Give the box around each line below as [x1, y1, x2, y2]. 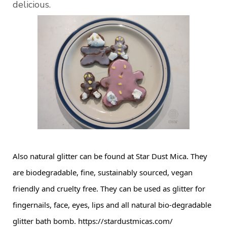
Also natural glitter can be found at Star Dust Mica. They [13, 151, 207, 162]
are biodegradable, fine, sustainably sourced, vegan [13, 167, 193, 178]
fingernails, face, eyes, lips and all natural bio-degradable [13, 200, 211, 210]
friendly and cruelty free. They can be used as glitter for [13, 183, 205, 194]
